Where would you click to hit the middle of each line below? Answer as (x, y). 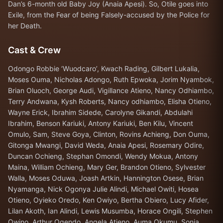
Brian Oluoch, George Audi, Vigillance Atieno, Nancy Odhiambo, (111, 90)
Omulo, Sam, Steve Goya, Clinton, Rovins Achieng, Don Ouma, (109, 134)
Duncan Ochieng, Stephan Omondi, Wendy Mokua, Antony (103, 156)
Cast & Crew (34, 50)
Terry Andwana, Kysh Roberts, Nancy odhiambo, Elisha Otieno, (110, 101)
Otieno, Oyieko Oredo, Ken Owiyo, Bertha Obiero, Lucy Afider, (109, 200)
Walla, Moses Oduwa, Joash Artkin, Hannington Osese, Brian (106, 178)
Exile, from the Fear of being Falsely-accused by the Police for (109, 15)
